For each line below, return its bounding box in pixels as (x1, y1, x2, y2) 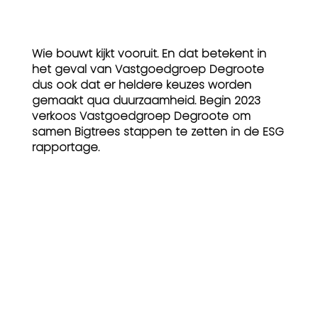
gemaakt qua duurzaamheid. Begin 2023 (31, 92, 261, 109)
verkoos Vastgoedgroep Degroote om (31, 107, 251, 124)
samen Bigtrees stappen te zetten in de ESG (31, 123, 284, 140)
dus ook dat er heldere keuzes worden (31, 76, 251, 93)
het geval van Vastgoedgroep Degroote (31, 60, 264, 77)
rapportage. (31, 138, 99, 155)
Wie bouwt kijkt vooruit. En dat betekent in (31, 45, 266, 62)
